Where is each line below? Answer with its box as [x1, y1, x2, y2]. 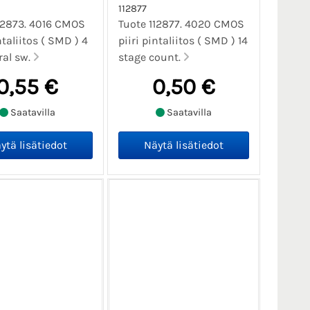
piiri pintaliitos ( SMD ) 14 [118, 33, 248, 47]
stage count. [118, 50, 183, 64]
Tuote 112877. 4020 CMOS [118, 17, 244, 30]
